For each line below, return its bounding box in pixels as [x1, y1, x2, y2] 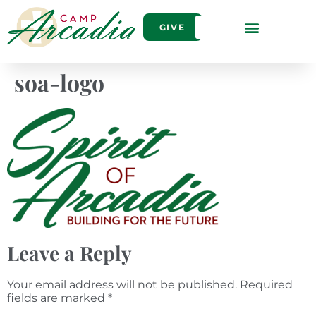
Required [240, 277, 293, 291]
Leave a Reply [7, 239, 132, 266]
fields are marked [7, 291, 108, 305]
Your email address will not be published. [7, 277, 237, 291]
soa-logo [14, 67, 104, 98]
